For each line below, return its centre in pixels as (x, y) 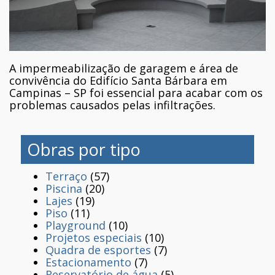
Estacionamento (88, 262)
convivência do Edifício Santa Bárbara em (118, 80)
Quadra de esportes (98, 250)
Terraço (66, 176)
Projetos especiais (94, 237)
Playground (76, 225)
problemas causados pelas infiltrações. (112, 105)
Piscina (64, 188)
